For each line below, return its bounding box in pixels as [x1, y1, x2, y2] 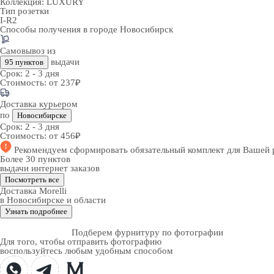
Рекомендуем [14, 145, 70, 155]
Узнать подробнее [5, 207, 67, 216]
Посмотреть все [5, 175, 59, 184]
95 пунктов [5, 57, 43, 67]
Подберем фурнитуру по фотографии [72, 228, 223, 237]
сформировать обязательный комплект [70, 145, 227, 155]
